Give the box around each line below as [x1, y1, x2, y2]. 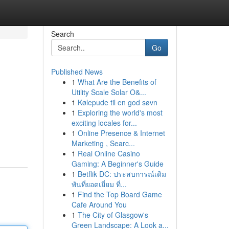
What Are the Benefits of [77, 77, 156, 87]
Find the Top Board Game [77, 189, 162, 199]
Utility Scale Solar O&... [71, 87, 146, 97]
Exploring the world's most [77, 107, 163, 118]
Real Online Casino [77, 148, 140, 158]
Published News [51, 66, 103, 77]
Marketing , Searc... [71, 138, 135, 148]
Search [51, 29, 74, 39]
